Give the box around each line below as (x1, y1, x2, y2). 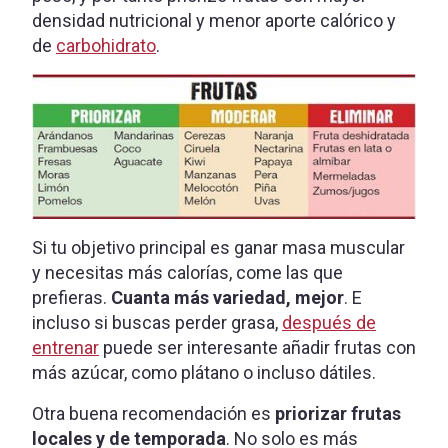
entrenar (32, 336, 99, 358)
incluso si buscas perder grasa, (32, 311, 282, 333)
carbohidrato (56, 34, 156, 56)
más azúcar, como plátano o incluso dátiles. (32, 361, 376, 383)
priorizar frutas (275, 402, 401, 424)
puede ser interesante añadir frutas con (99, 336, 416, 358)
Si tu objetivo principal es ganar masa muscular (32, 236, 405, 258)
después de (282, 311, 376, 333)
